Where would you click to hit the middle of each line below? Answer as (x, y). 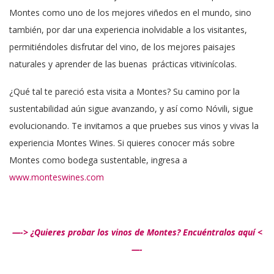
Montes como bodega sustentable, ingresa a (98, 160)
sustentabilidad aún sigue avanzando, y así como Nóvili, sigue (131, 108)
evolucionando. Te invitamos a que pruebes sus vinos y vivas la (134, 125)
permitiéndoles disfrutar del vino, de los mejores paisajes (122, 46)
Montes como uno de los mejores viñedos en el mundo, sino (130, 12)
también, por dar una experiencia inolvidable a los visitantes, (128, 29)
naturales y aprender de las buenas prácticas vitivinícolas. (124, 64)
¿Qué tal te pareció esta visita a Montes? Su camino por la (124, 91)
